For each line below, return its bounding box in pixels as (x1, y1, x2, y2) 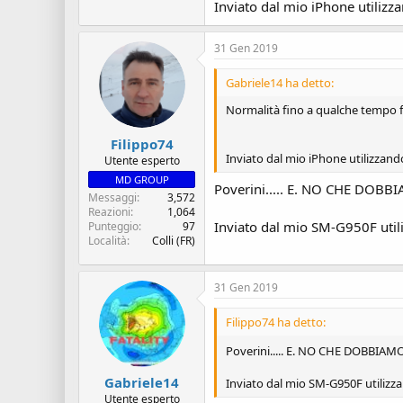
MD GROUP (114, 172, 169, 186)
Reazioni (88, 203, 130, 219)
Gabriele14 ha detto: (226, 75, 334, 91)
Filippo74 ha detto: (226, 313, 326, 330)
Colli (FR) (152, 232, 195, 248)
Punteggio (88, 218, 139, 234)
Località (88, 232, 127, 248)
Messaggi (88, 189, 137, 205)
